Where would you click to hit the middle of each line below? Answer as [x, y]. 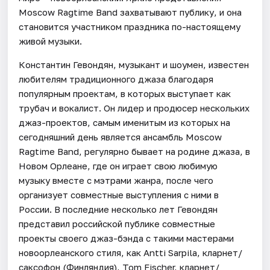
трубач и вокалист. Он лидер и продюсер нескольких [134, 108]
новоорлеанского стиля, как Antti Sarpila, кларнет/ [131, 252]
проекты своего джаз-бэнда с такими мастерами [127, 238]
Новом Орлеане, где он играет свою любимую [118, 165]
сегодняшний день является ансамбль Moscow [121, 137]
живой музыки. [51, 41]
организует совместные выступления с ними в [119, 194]
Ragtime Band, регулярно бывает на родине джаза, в [135, 151]
